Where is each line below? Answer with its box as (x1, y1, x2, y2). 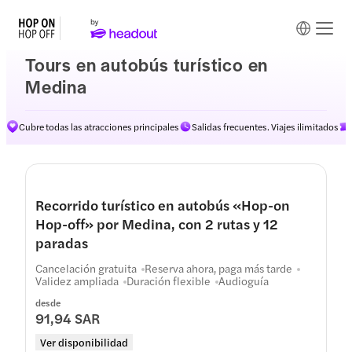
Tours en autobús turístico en (25, 52, 269, 77)
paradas (35, 233, 88, 252)
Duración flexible (126, 273, 211, 288)
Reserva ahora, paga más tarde (145, 260, 292, 276)
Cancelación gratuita (35, 260, 137, 276)
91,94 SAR (35, 308, 100, 328)
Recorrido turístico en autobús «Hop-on (35, 195, 290, 214)
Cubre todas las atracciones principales (19, 119, 179, 134)
